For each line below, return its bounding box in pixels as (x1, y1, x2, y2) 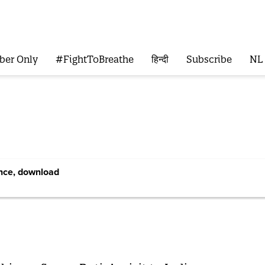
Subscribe (186, 53, 232, 66)
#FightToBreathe (55, 53, 134, 66)
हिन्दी (151, 53, 169, 66)
